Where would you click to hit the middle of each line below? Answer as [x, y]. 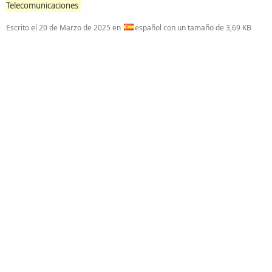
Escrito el [22, 28]
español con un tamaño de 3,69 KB [193, 28]
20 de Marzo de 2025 [75, 28]
